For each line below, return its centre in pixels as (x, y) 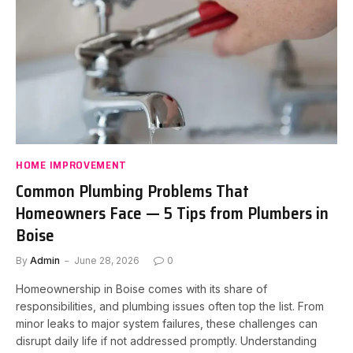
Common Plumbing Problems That (132, 191)
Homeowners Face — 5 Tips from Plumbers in (172, 213)
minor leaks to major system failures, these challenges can (167, 323)
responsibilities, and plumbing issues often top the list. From (170, 306)
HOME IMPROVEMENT (72, 164)
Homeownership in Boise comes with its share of (141, 288)
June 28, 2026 (107, 260)
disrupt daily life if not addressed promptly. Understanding (166, 340)
